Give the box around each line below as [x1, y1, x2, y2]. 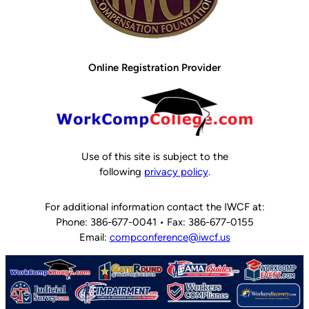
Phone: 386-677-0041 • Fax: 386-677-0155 [55, 216, 254, 229]
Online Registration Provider [88, 61, 221, 74]
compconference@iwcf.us [109, 231, 230, 244]
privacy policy [143, 165, 208, 178]
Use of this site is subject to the [81, 150, 228, 163]
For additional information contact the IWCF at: [44, 201, 265, 214]
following [99, 165, 144, 178]
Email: [79, 231, 110, 244]
